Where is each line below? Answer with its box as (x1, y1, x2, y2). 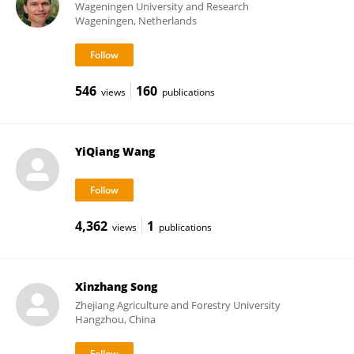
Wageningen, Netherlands (74, 13, 197, 28)
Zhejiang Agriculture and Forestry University (74, 298, 281, 312)
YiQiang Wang (74, 144, 155, 159)
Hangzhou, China (74, 312, 156, 326)
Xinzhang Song (74, 279, 157, 294)
